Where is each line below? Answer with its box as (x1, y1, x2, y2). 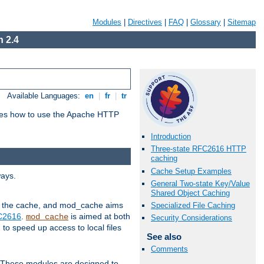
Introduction (151, 132, 191, 141)
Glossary (190, 18, 221, 27)
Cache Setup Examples (151, 166, 232, 176)
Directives (128, 18, 162, 27)
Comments (151, 245, 188, 254)
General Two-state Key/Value (151, 179, 250, 188)
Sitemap (227, 18, 256, 27)
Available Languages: (7, 91, 83, 101)
